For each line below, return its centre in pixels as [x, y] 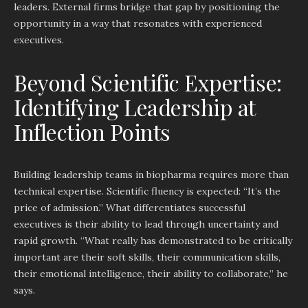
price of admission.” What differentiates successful [130, 208]
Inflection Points [92, 132]
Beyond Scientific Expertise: [148, 82]
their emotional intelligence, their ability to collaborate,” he [151, 274]
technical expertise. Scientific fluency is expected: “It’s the [147, 191]
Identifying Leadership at [134, 107]
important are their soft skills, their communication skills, [147, 257]
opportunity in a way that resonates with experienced [138, 23]
